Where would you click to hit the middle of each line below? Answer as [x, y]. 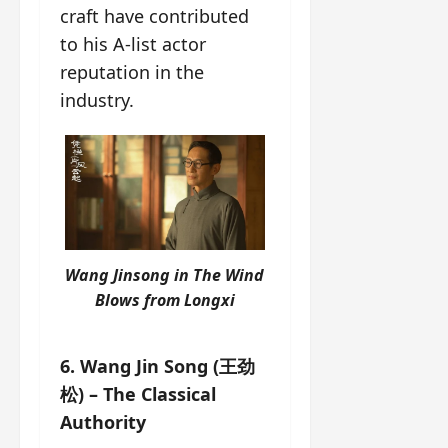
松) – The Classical [138, 394]
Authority [103, 422]
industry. [97, 100]
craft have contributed [154, 16]
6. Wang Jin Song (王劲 [157, 366]
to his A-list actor [133, 44]
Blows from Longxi [164, 300]
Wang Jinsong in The [145, 275]
